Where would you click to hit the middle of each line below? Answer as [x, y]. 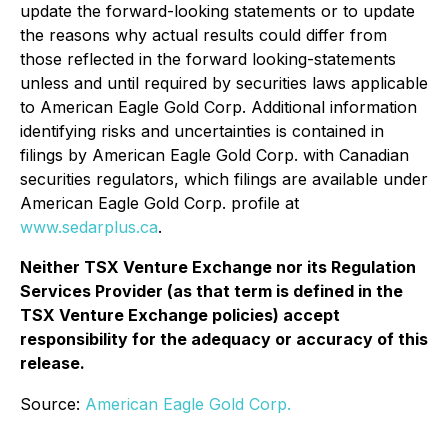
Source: [52, 404]
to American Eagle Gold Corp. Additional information [218, 107]
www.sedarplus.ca [89, 227]
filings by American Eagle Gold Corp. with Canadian [214, 155]
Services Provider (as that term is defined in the [211, 291]
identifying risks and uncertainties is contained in [202, 131]
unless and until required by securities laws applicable [224, 83]
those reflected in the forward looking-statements [208, 59]
